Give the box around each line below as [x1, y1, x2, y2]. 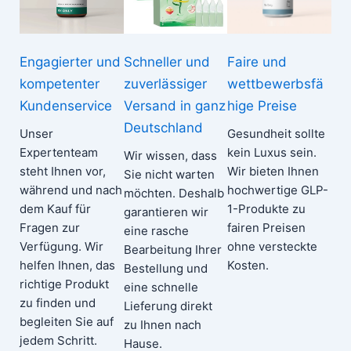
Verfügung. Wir [20, 238, 103, 254]
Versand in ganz [123, 97, 226, 114]
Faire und [227, 53, 288, 70]
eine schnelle [123, 279, 198, 295]
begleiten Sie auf [20, 313, 114, 329]
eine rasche [123, 223, 189, 238]
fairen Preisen [227, 219, 306, 235]
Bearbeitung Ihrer [123, 241, 222, 257]
